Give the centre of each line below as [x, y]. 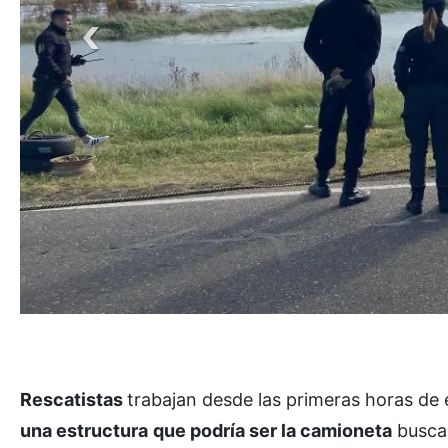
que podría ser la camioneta [272, 430]
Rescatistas [73, 399]
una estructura [84, 430]
